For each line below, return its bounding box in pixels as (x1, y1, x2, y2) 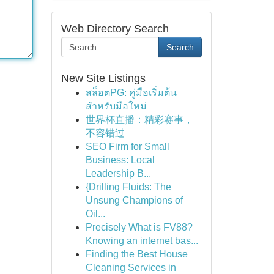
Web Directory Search (61, 23, 169, 35)
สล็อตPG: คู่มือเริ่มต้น (85, 87, 177, 98)
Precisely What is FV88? (85, 222, 193, 232)
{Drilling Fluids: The (85, 182, 171, 192)
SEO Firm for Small (85, 141, 169, 152)
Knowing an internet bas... (85, 235, 198, 246)
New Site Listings (61, 72, 146, 84)
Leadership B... (85, 168, 151, 179)
